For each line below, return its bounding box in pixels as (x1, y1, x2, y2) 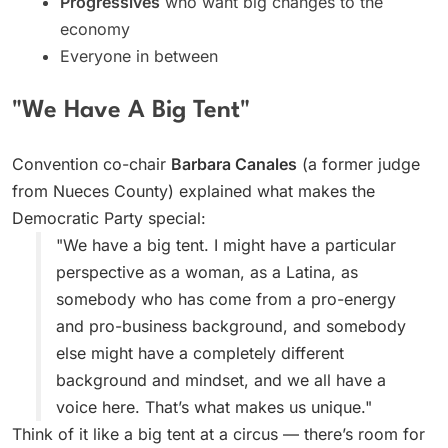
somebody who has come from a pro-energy (56, 288, 396, 309)
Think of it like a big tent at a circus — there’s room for (12, 423, 425, 444)
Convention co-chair (12, 153, 171, 174)
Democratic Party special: (12, 207, 206, 228)
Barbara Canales (171, 153, 297, 174)
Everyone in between (60, 46, 218, 67)
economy (60, 19, 130, 40)
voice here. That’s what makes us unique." (56, 396, 372, 417)
